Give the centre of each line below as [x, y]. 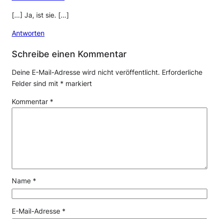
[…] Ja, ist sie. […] [40, 15]
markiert [78, 83]
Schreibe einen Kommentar [69, 54]
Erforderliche [182, 72]
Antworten [28, 33]
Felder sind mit [36, 83]
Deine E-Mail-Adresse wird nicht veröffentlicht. [86, 72]
